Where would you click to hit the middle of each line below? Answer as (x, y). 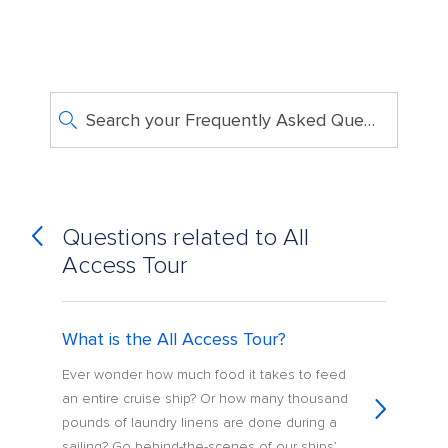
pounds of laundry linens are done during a (200, 423)
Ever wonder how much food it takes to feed (204, 375)
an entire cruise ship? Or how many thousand (205, 399)
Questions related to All (186, 238)
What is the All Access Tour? (174, 339)
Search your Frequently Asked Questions (369, 120)
